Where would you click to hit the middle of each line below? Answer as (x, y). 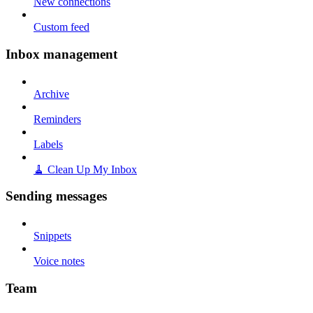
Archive (51, 94)
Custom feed (61, 27)
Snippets (52, 236)
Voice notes (59, 261)
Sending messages (56, 196)
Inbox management (61, 54)
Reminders (57, 119)
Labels (48, 144)
